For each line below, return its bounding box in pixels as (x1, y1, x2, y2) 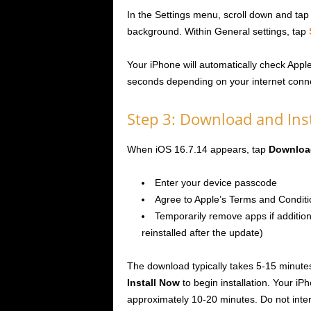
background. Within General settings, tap (126, 26, 309, 37)
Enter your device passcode (154, 177, 277, 189)
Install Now (126, 277, 180, 289)
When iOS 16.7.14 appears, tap (126, 144, 269, 155)
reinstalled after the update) (141, 227, 263, 239)
